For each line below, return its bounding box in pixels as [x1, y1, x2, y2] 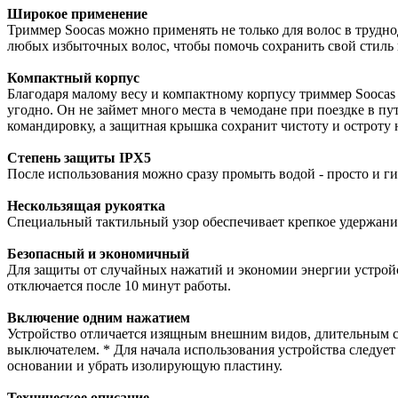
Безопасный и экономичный [7, 245, 189, 261]
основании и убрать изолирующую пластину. [7, 357, 283, 373]
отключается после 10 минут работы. [7, 277, 231, 293]
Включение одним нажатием [7, 309, 190, 325]
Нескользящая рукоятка [7, 197, 165, 213]
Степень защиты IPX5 [7, 149, 151, 165]
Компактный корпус [7, 69, 139, 85]
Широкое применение [7, 5, 147, 21]
